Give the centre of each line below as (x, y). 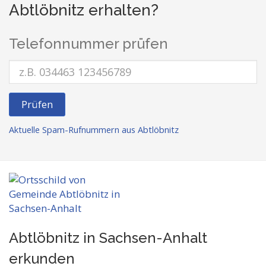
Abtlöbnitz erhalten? (84, 10)
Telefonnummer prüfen (88, 44)
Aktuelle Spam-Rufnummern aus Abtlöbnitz (94, 130)
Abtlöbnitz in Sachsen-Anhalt (108, 238)
